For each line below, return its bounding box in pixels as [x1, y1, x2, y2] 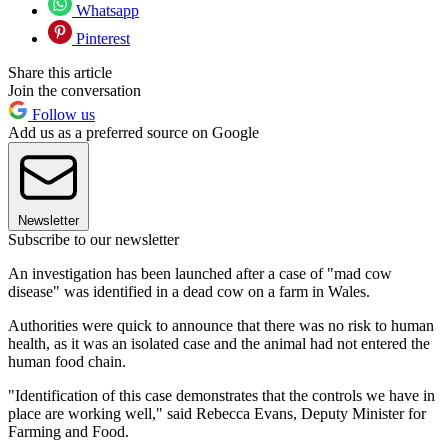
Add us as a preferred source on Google [8, 123, 259, 141]
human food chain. [8, 352, 126, 370]
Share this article [8, 63, 112, 81]
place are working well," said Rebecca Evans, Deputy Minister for [8, 404, 426, 422]
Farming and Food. [8, 422, 129, 440]
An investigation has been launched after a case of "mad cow [8, 264, 392, 282]
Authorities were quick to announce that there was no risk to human [8, 316, 434, 334]
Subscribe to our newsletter [8, 230, 179, 248]
